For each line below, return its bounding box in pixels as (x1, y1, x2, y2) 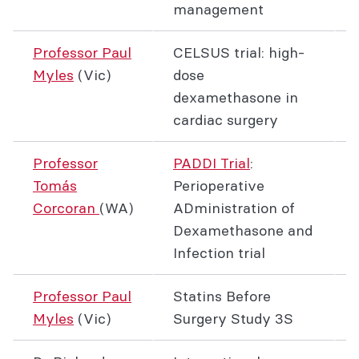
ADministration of (173, 199, 295, 217)
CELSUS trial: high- (173, 43, 305, 62)
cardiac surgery (173, 111, 278, 129)
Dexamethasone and (173, 221, 313, 240)
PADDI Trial (173, 154, 250, 172)
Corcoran (33, 199, 99, 217)
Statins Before (173, 287, 271, 305)
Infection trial (173, 244, 265, 262)
